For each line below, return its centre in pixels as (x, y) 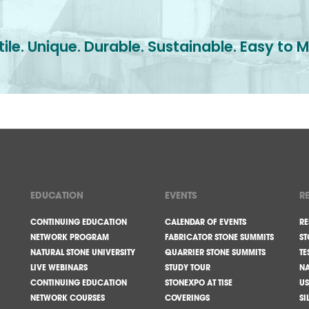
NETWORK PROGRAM (70, 237)
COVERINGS (187, 298)
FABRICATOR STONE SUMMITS (219, 237)
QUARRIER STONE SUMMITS (215, 252)
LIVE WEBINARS (59, 268)
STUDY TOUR (188, 268)
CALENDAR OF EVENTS (206, 222)
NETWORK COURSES (68, 298)
